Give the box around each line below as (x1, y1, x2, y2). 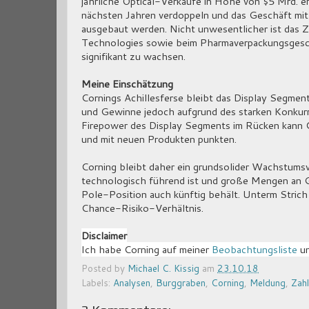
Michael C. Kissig (128, 261, 199, 275)
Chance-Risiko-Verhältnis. (81, 200, 203, 215)
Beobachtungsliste (212, 241, 297, 257)
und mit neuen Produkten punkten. (81, 131, 237, 146)
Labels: (81, 276, 113, 290)
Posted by (81, 261, 128, 275)
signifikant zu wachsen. (81, 48, 186, 63)
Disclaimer (81, 228, 127, 243)
